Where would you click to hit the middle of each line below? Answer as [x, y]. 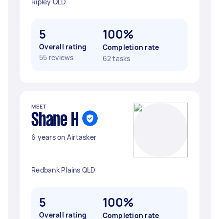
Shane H [55, 121]
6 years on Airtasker [64, 137]
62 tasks [116, 58]
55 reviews [56, 57]
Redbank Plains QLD [64, 170]
